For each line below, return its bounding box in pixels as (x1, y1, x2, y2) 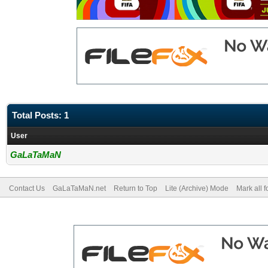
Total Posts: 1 (12, 110, 69, 120)
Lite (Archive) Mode (165, 184, 229, 193)
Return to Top (114, 184, 157, 193)
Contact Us (9, 184, 45, 193)
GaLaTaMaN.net (53, 184, 106, 193)
